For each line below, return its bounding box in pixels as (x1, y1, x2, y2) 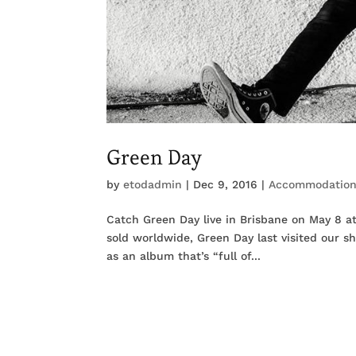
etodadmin (123, 177, 183, 191)
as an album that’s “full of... (106, 249, 261, 262)
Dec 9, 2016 (193, 177, 258, 191)
